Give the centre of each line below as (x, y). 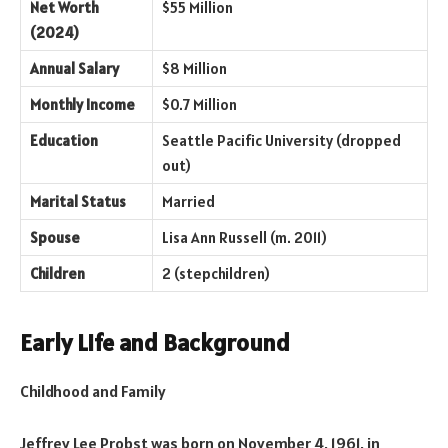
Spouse (55, 237)
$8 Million (194, 68)
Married (188, 201)
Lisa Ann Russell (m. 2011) (244, 237)
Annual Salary (74, 68)
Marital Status (78, 201)
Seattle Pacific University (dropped (281, 140)
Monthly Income (82, 104)
